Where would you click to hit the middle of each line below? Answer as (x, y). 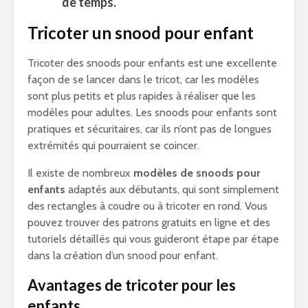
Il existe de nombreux (80, 173)
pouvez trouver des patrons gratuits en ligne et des (149, 222)
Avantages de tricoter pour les (132, 285)
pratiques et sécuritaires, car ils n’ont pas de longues (150, 129)
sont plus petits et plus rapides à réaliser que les (142, 96)
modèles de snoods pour (197, 173)
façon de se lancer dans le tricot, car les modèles (143, 79)
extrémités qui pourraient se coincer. (113, 145)
